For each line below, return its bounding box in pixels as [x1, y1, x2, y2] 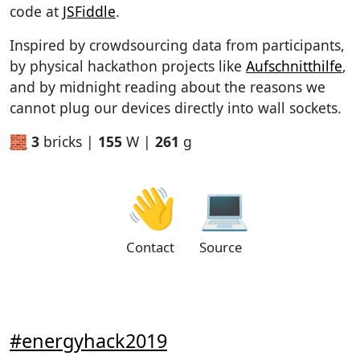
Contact [126, 238, 174, 257]
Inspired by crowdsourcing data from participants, [10, 35, 345, 55]
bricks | [39, 131, 98, 151]
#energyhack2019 [10, 328, 167, 354]
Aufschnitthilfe [246, 55, 342, 76]
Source [199, 238, 242, 257]
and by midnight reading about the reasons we [10, 76, 325, 96]
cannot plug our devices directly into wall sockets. [10, 97, 342, 117]
